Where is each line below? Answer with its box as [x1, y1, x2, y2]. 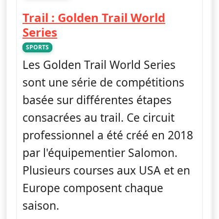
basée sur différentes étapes [22, 92, 172, 108]
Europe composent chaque [22, 180, 163, 196]
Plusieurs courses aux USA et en [22, 162, 190, 178]
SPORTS [26, 43, 49, 51]
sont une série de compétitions [22, 74, 184, 90]
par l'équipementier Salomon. [22, 145, 177, 160]
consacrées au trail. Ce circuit [22, 109, 175, 125]
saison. [22, 197, 59, 213]
